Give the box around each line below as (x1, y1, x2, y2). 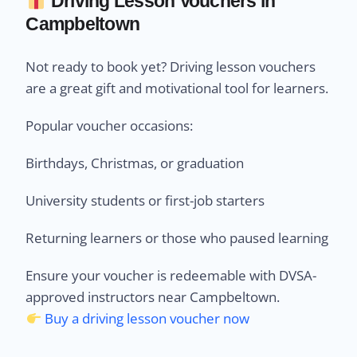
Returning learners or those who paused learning (25, 229, 329, 248)
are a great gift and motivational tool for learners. (25, 79, 329, 98)
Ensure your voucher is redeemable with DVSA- (25, 266, 317, 285)
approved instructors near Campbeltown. (25, 288, 280, 307)
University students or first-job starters (25, 191, 265, 210)
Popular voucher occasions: (25, 116, 194, 135)
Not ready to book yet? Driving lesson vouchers (25, 57, 316, 76)
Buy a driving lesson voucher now (44, 309, 249, 328)
